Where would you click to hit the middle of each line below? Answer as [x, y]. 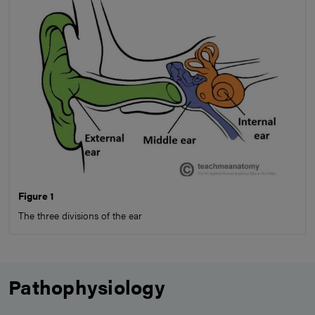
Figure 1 [36, 196]
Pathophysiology [87, 287]
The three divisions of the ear [80, 216]
